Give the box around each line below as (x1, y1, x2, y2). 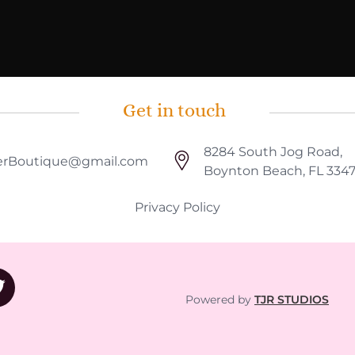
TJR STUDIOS (254, 292, 329, 307)
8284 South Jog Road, (203, 143, 342, 159)
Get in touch (123, 98, 227, 121)
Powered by (185, 292, 254, 307)
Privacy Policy (135, 199, 220, 215)
